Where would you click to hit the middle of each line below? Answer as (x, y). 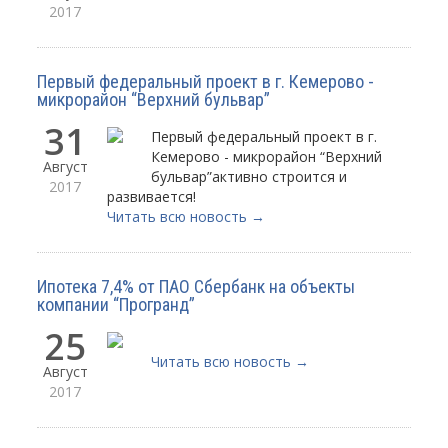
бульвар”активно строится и (249, 177)
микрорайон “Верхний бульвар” (154, 100)
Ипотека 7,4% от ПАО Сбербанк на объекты (196, 287)
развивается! (152, 197)
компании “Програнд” (116, 305)
